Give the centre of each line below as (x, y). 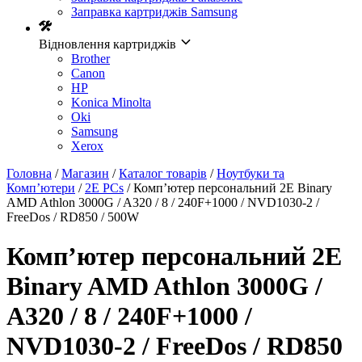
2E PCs (104, 188)
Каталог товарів (163, 173)
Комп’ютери (41, 188)
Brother (90, 59)
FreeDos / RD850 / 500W (73, 217)
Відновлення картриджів (109, 44)
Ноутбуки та (250, 173)
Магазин (85, 173)
